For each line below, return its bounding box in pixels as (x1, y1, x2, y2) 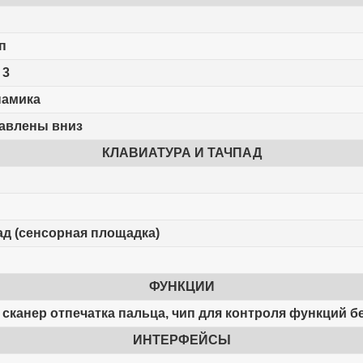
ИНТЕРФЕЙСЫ (132, 333, 231, 348)
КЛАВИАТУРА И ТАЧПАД (101, 146, 262, 160)
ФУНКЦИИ (148, 280, 215, 294)
